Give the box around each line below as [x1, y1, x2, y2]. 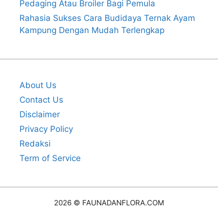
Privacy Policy [19, 124, 73, 134]
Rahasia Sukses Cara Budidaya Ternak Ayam [19, 13, 195, 23]
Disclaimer [19, 109, 60, 120]
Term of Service [19, 153, 81, 163]
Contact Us [19, 95, 63, 105]
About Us [19, 80, 56, 91]
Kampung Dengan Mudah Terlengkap [19, 25, 164, 36]
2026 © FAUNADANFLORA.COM [54, 198, 164, 208]
